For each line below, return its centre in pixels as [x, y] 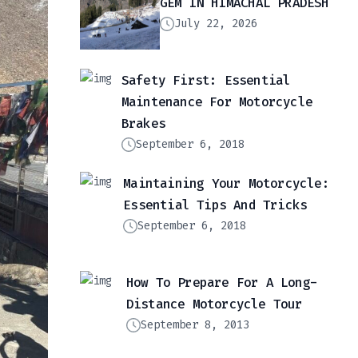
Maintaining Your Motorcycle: [226, 184]
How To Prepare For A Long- [222, 283]
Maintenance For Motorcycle [217, 102]
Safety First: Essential [206, 81]
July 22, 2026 [216, 24]
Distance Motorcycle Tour [214, 304]
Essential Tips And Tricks [215, 205]
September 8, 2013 [195, 325]
